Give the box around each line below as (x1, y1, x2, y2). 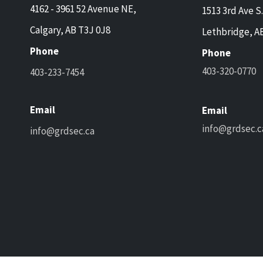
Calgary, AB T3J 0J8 (30, 23, 110, 36)
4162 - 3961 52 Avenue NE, (30, 2, 136, 15)
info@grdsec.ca (30, 124, 95, 137)
